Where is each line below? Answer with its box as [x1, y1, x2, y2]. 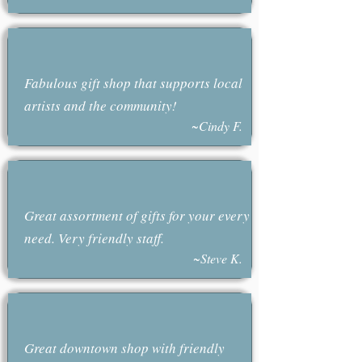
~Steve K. [192, 250, 242, 267]
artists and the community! [23, 96, 177, 115]
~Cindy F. [191, 117, 242, 134]
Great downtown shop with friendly [23, 339, 225, 357]
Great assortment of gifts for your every [23, 206, 250, 225]
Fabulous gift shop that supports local [23, 74, 242, 92]
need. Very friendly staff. [23, 229, 164, 247]
